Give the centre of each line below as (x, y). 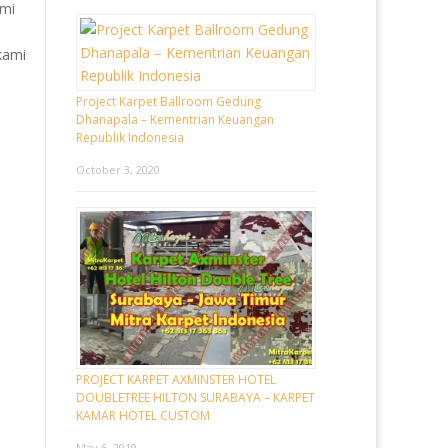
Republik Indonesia (130, 137)
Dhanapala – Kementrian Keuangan (175, 119)
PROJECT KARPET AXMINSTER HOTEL (176, 380)
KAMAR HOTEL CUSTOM (143, 416)
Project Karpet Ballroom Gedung (168, 101)
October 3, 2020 (118, 169)
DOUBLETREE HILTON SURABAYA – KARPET (195, 398)
